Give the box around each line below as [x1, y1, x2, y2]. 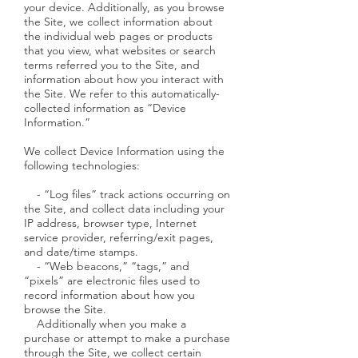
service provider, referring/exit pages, [24, 230, 213, 245]
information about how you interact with [24, 72, 224, 86]
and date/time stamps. [24, 245, 138, 259]
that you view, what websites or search [24, 43, 216, 58]
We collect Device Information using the [24, 144, 225, 158]
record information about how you [24, 288, 195, 302]
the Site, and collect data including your [24, 201, 225, 216]
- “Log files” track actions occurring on [24, 187, 230, 201]
